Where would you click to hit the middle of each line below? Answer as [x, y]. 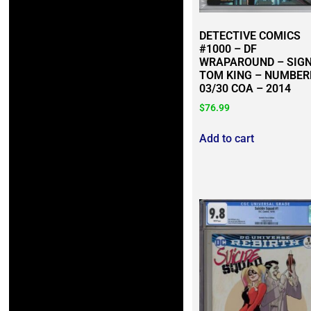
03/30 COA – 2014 [245, 88]
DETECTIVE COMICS [250, 35]
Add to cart [226, 138]
